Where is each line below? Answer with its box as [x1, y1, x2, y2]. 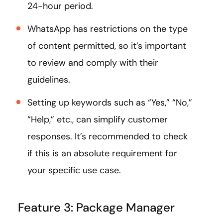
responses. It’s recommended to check [27, 130, 188, 142]
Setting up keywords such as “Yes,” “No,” [27, 96, 192, 109]
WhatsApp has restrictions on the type [27, 22, 188, 35]
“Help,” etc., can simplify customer [27, 113, 168, 125]
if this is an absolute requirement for [27, 147, 177, 159]
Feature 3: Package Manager [18, 199, 175, 215]
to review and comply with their [27, 56, 158, 69]
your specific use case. [27, 164, 123, 176]
